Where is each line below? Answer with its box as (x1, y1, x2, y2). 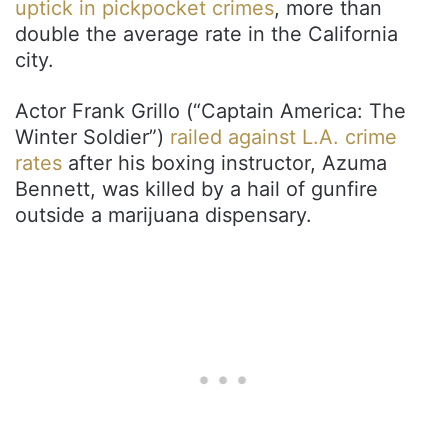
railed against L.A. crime (170, 124, 397, 149)
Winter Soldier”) (15, 124, 170, 149)
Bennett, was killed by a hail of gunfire (15, 176, 378, 201)
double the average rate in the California (15, 21, 398, 46)
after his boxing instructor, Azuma (62, 150, 387, 175)
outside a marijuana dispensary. (15, 202, 312, 227)
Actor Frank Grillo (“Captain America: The (15, 98, 406, 123)
